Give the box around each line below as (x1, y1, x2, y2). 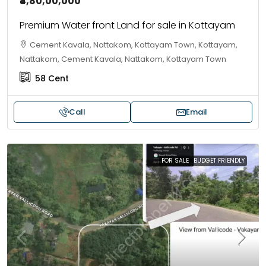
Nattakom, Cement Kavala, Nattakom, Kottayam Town (20, 53, 226, 65)
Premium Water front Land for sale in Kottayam (20, 18, 235, 32)
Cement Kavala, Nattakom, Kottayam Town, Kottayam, (30, 39, 237, 50)
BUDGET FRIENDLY (194, 156, 245, 165)
